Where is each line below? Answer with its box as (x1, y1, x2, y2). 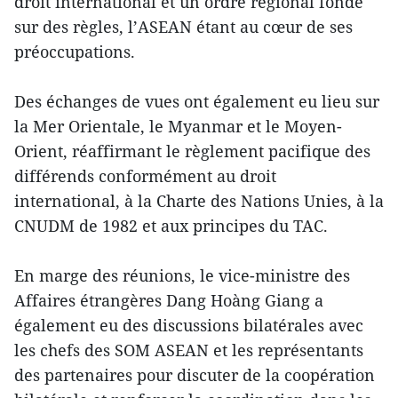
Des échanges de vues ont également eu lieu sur (14, 90, 379, 112)
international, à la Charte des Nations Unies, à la (14, 189, 384, 211)
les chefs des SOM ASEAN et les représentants (14, 338, 363, 361)
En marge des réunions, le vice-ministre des (14, 264, 350, 286)
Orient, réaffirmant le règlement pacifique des (14, 139, 370, 162)
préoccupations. (14, 40, 135, 62)
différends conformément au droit (14, 164, 276, 187)
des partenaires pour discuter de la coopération (14, 363, 375, 386)
